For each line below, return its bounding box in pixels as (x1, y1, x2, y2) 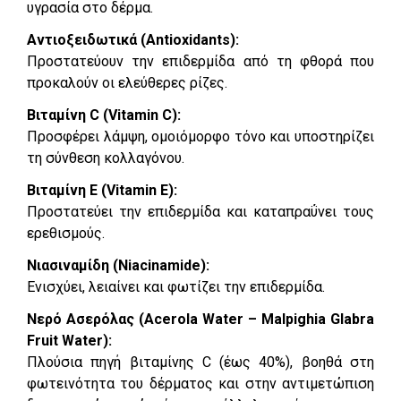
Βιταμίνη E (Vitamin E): (27, 181, 177, 199)
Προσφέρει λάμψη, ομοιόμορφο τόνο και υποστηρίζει (27, 127, 374, 145)
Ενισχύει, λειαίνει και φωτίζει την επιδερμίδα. (27, 277, 325, 295)
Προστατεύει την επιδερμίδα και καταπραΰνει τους (27, 202, 374, 220)
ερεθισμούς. (27, 224, 105, 242)
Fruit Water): (27, 331, 112, 349)
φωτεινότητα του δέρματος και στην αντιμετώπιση (27, 374, 374, 392)
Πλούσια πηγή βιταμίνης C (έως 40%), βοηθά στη (27, 353, 374, 371)
